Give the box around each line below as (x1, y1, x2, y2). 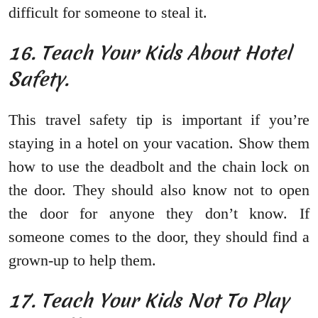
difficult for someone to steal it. (9, 4, 207, 22)
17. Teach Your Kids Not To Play (9, 287, 289, 314)
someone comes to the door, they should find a (9, 228, 309, 246)
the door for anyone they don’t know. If (9, 204, 309, 223)
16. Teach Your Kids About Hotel (9, 40, 291, 67)
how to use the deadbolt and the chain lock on (9, 158, 309, 176)
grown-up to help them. (9, 251, 156, 270)
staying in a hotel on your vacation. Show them (9, 134, 309, 153)
